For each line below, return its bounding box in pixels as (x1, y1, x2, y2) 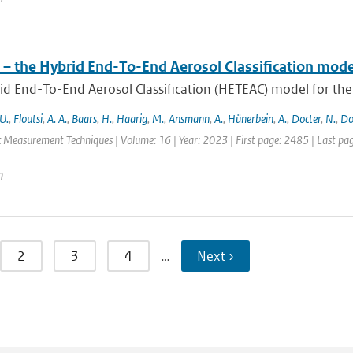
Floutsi (13, 111, 43, 126)
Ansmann (168, 111, 210, 126)
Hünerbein (227, 111, 273, 126)
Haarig (116, 111, 147, 126)
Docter (291, 111, 321, 126)
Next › (196, 247, 234, 265)
